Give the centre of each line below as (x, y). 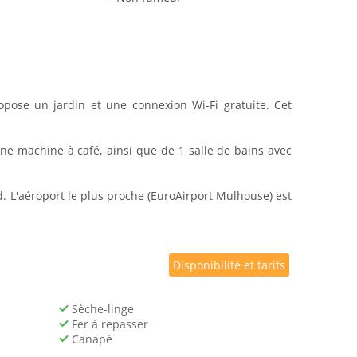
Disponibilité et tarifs (229, 265)
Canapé (90, 339)
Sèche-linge (101, 309)
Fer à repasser (108, 324)
